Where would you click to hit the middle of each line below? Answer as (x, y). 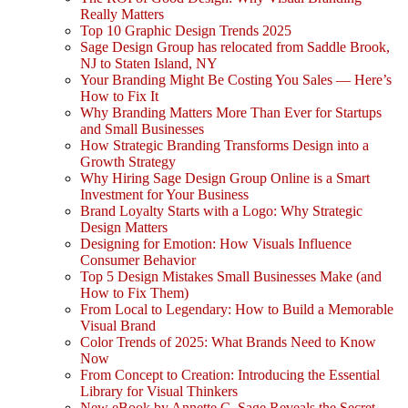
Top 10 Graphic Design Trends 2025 (186, 31)
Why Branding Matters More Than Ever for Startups (231, 113)
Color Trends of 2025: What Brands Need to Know (228, 342)
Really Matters (122, 15)
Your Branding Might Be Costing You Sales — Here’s (236, 80)
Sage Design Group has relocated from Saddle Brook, (235, 47)
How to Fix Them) (134, 293)
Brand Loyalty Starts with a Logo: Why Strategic (221, 211)
